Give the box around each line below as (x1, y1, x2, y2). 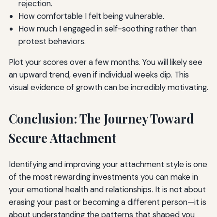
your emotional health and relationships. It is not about (8, 184, 206, 195)
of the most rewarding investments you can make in (8, 171, 198, 182)
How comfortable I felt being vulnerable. (18, 10, 164, 21)
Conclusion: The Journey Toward (8, 110, 194, 126)
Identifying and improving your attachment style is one (8, 158, 207, 170)
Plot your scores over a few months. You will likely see (8, 56, 202, 67)
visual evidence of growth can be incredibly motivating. (8, 81, 208, 93)
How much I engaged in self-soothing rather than (18, 23, 197, 34)
